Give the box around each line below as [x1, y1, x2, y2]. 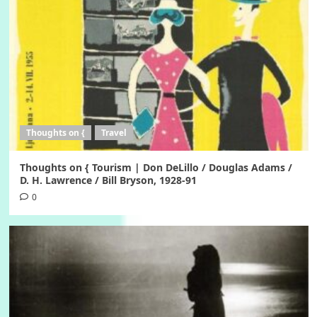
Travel [100, 127, 127, 139]
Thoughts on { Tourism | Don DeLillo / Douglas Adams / [19, 161, 292, 175]
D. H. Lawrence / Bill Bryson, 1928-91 [19, 173, 197, 188]
